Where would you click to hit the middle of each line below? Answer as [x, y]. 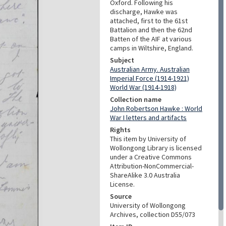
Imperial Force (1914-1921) [150, 78]
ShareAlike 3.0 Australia [145, 175]
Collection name [136, 99]
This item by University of [148, 139]
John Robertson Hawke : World [156, 108]
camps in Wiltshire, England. [152, 48]
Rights [120, 130]
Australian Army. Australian [150, 69]
